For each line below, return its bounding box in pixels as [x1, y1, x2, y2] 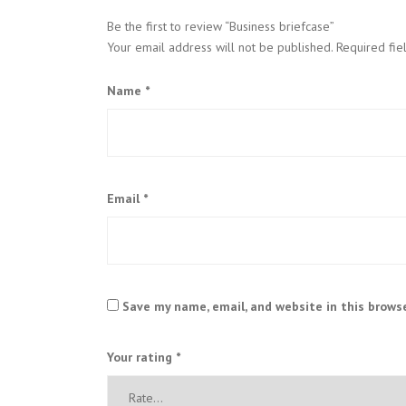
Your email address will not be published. [107, 38, 333, 55]
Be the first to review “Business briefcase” [107, 17, 334, 34]
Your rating [107, 348, 176, 365]
